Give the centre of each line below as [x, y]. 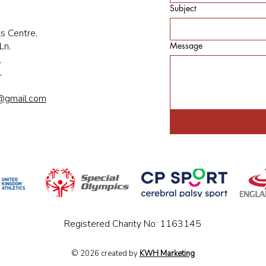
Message [186, 45]
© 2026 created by [105, 254]
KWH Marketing [167, 254]
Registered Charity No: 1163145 [132, 224]
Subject [183, 8]
